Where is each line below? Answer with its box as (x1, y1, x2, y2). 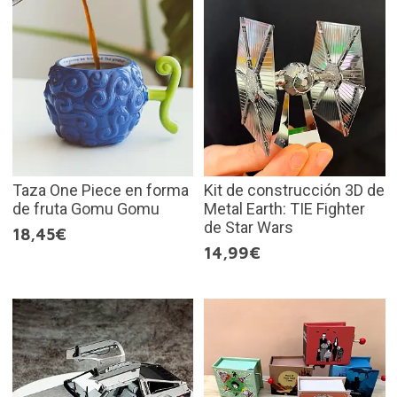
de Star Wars (204, 218, 293, 237)
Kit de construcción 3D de (204, 181, 385, 199)
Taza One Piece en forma (12, 181, 189, 199)
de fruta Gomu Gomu (12, 199, 160, 218)
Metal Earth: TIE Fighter (204, 199, 365, 218)
